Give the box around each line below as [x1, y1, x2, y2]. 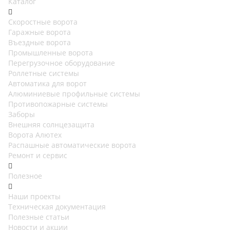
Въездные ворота [8, 37, 71, 47]
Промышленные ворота [8, 47, 93, 57]
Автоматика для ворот [8, 78, 87, 88]
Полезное [8, 170, 42, 181]
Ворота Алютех [8, 129, 62, 140]
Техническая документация [8, 201, 106, 212]
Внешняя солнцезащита [8, 119, 94, 129]
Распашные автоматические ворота [8, 140, 136, 150]
